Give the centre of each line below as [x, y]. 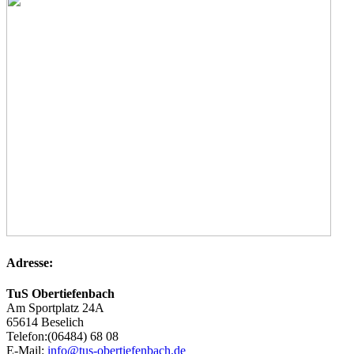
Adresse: [30, 263]
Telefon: [27, 337]
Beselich [62, 322]
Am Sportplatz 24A [55, 308]
